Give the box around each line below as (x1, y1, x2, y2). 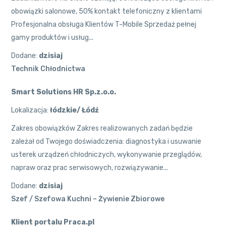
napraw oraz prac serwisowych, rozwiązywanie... (11, 163, 168, 172)
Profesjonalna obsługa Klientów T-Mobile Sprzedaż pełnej (11, 20, 197, 29)
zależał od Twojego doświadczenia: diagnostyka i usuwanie (11, 137, 202, 146)
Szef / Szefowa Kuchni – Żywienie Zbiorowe (11, 194, 165, 203)
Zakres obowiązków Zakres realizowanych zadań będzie (11, 124, 193, 133)
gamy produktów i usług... (11, 33, 94, 42)
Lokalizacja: (11, 105, 50, 115)
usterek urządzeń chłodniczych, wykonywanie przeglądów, (11, 150, 202, 159)
